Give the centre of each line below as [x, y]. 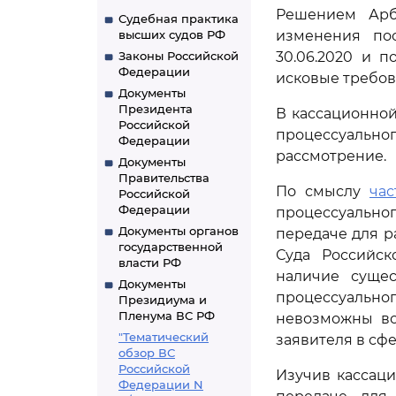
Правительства [164, 178]
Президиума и [163, 300]
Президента [156, 109]
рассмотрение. [331, 156]
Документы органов [179, 231]
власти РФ [150, 263]
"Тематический [164, 337]
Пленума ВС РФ [167, 316]
